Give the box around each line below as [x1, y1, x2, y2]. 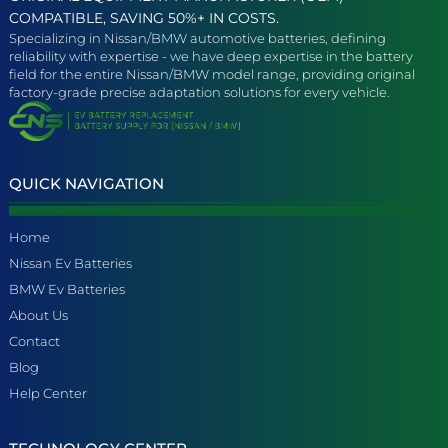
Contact [9, 332, 60, 349]
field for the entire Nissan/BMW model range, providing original [9, 65, 415, 82]
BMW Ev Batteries [9, 280, 125, 297]
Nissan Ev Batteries [9, 254, 132, 271]
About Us [9, 306, 68, 323]
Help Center [9, 384, 87, 401]
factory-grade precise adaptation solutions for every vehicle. [9, 83, 390, 100]
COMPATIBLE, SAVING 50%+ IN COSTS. [9, 8, 279, 27]
